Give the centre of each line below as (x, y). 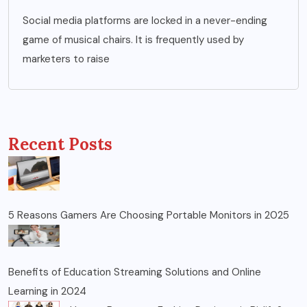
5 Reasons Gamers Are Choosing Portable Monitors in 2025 (149, 216)
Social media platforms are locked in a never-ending (145, 20)
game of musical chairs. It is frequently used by (133, 39)
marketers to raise (66, 59)
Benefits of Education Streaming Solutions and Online (135, 272)
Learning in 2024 (47, 291)
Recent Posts (60, 144)
